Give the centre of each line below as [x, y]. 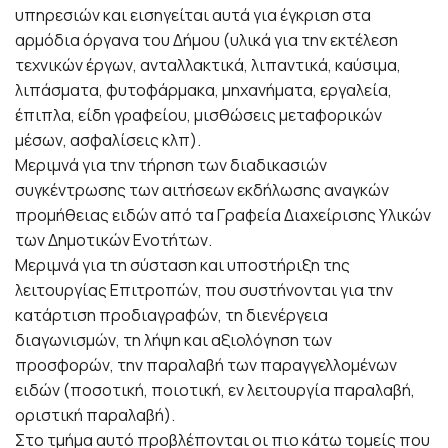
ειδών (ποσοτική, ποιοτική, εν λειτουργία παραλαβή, [215, 389]
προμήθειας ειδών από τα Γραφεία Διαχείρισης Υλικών [223, 214]
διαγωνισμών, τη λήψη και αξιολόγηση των [173, 339]
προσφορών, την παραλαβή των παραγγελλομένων [206, 364]
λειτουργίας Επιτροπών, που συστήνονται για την [204, 289]
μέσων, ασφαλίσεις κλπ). [108, 139]
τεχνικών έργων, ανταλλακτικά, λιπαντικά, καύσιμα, [208, 64]
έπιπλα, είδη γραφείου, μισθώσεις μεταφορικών [198, 114]
